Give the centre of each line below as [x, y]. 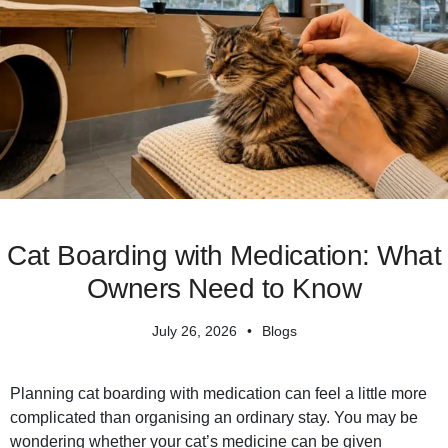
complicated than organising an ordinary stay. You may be [214, 418]
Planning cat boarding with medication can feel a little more [218, 394]
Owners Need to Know [224, 289]
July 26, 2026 [194, 331]
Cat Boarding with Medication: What [224, 256]
